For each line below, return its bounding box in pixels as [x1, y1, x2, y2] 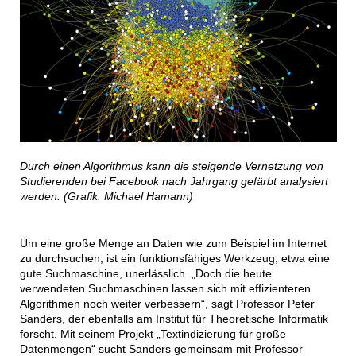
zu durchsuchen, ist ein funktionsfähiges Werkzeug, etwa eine [19, 252, 330, 265]
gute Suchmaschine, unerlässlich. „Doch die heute [19, 267, 272, 280]
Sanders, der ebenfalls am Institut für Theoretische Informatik [19, 312, 328, 325]
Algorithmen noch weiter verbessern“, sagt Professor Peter [19, 297, 315, 310]
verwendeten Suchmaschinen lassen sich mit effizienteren [19, 282, 311, 295]
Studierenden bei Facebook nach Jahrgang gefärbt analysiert [19, 175, 328, 188]
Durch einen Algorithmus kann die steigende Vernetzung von [19, 160, 323, 172]
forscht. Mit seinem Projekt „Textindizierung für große [19, 327, 286, 340]
